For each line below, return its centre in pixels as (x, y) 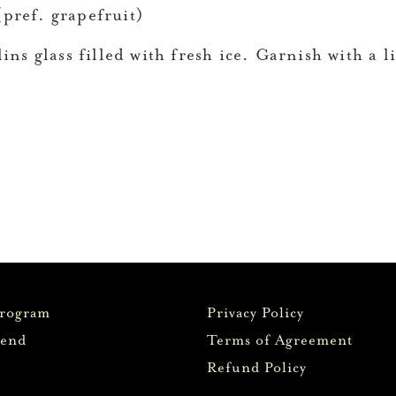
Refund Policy (257, 368)
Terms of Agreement (280, 341)
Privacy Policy (256, 313)
